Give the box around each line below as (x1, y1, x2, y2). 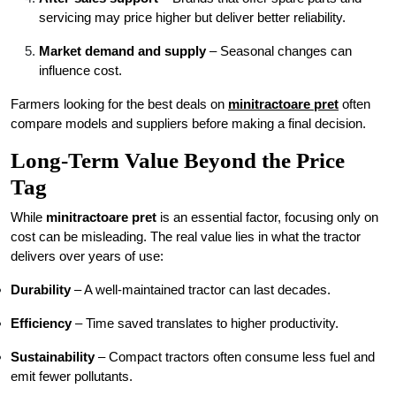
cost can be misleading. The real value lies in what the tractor (11, 229, 361, 244)
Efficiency (11, 316, 72, 331)
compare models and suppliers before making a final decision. (11, 116, 366, 131)
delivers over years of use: (11, 248, 164, 263)
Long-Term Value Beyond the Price (11, 148, 345, 172)
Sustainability (11, 349, 95, 364)
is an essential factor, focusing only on (156, 209, 378, 225)
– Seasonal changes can (206, 43, 352, 58)
